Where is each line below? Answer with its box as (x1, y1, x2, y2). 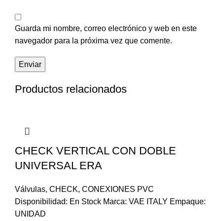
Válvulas (15, 185, 45, 194)
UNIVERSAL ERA (15, 159, 102, 172)
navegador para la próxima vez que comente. (15, 37, 172, 45)
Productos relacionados (15, 83, 127, 96)
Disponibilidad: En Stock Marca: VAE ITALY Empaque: (15, 197, 206, 206)
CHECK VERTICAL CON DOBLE (15, 145, 176, 157)
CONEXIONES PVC (82, 185, 154, 194)
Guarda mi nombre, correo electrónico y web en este (15, 24, 197, 33)
